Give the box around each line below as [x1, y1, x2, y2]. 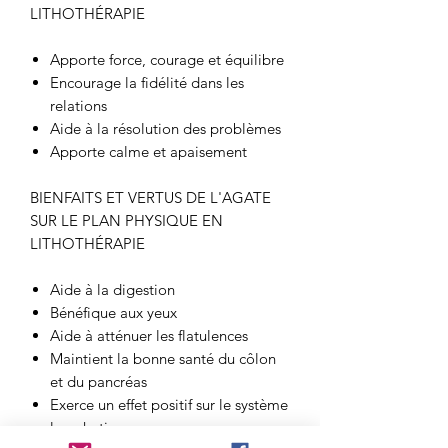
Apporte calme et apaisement [50, 142, 247, 162]
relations [50, 96, 107, 116]
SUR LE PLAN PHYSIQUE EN [30, 211, 223, 231]
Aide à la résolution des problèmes [50, 119, 281, 139]
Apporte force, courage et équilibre [50, 50, 284, 70]
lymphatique [50, 418, 133, 438]
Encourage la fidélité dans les [50, 73, 244, 93]
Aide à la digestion [50, 280, 175, 300]
